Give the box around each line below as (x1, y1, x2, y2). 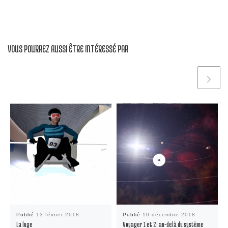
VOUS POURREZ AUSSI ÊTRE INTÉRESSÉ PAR (8, 43, 128, 54)
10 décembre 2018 (142, 211, 195, 217)
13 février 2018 (36, 211, 79, 217)
